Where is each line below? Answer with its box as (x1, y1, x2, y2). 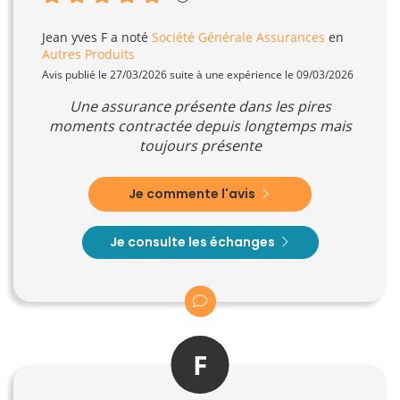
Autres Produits (42, 45, 135, 62)
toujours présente (138, 135, 262, 155)
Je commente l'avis (129, 184, 258, 203)
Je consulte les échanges (109, 232, 278, 251)
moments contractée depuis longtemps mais (48, 115, 352, 136)
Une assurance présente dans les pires (69, 96, 331, 116)
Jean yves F (42, 28, 107, 46)
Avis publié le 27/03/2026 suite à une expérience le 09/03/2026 (42, 66, 354, 82)
